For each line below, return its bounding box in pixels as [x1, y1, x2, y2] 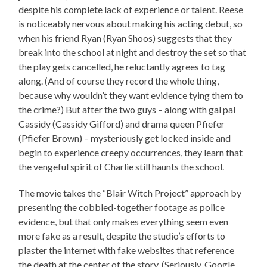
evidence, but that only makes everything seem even [18, 215, 229, 227]
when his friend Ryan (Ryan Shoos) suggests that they [18, 32, 232, 44]
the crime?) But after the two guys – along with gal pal [18, 103, 236, 115]
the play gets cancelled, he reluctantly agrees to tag [18, 60, 226, 72]
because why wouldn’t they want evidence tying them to [18, 89, 244, 101]
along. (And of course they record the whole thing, [18, 74, 219, 86]
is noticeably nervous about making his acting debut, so [18, 17, 243, 29]
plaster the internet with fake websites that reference [18, 244, 235, 256]
